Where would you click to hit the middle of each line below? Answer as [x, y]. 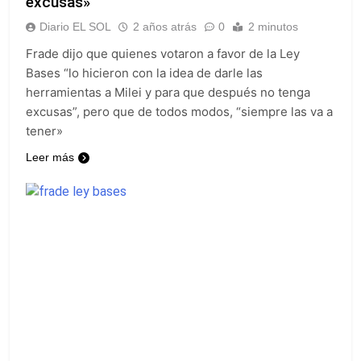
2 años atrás [165, 26]
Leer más [50, 157]
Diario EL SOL [75, 26]
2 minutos [273, 26]
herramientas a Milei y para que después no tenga [168, 92]
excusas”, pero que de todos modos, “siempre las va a [179, 111]
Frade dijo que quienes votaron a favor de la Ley [163, 53]
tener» [44, 131]
